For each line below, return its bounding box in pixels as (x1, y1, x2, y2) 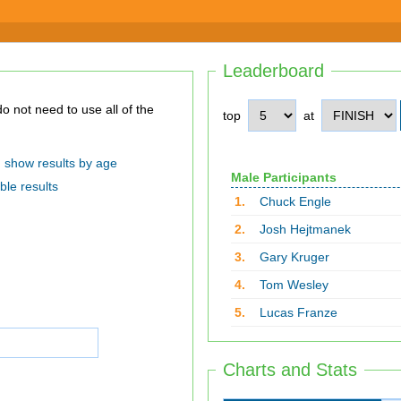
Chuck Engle (259, 194, 331, 209)
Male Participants (230, 170, 337, 184)
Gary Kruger (259, 250, 329, 264)
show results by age (4, 156, 117, 170)
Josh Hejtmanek (259, 222, 351, 236)
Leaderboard (223, 61, 324, 81)
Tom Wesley (259, 277, 328, 292)
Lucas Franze (259, 305, 337, 320)
